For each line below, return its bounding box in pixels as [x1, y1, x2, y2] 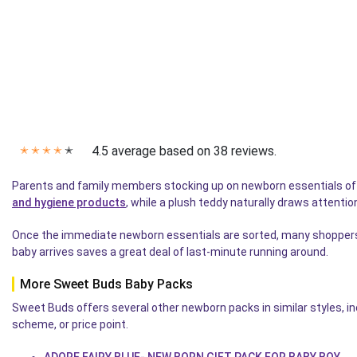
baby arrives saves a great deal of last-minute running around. [12, 245, 328, 259]
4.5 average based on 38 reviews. [92, 143, 277, 159]
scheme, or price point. [12, 318, 128, 331]
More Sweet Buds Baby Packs [20, 277, 193, 292]
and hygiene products [12, 196, 126, 210]
